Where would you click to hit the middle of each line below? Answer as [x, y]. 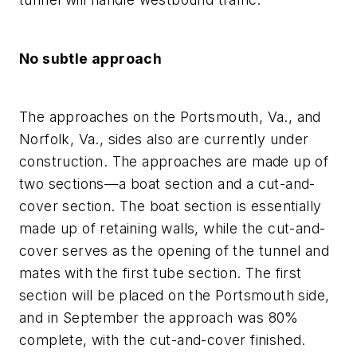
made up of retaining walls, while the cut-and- [173, 229]
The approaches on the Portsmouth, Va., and [170, 117]
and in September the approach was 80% [159, 318]
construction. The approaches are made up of [174, 162]
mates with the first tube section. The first [161, 273]
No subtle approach [91, 58]
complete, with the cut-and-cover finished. [163, 340]
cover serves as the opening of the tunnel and [174, 251]
